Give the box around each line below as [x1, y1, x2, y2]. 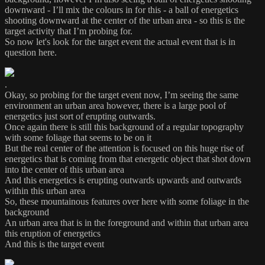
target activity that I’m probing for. [5, 25, 132, 36]
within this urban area [5, 185, 85, 196]
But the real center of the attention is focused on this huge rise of [5, 143, 244, 153]
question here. [5, 47, 57, 57]
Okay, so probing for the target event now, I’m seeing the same [5, 89, 238, 100]
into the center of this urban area [5, 164, 124, 174]
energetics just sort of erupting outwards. [5, 111, 156, 121]
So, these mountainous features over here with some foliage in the [5, 196, 249, 206]
